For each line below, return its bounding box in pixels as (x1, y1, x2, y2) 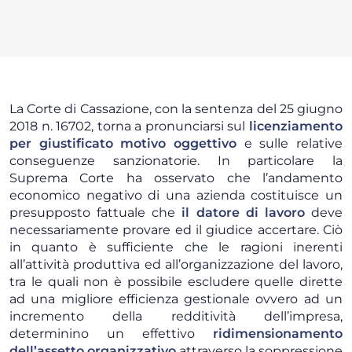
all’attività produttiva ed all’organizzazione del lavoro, (9, 257, 343, 273)
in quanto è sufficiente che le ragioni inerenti (9, 240, 343, 255)
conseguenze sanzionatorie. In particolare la (9, 153, 343, 169)
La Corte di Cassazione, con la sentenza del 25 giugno (9, 101, 343, 117)
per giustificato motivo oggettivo (9, 136, 236, 152)
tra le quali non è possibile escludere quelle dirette (9, 274, 343, 290)
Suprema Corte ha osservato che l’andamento (9, 170, 343, 186)
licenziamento (249, 119, 343, 134)
